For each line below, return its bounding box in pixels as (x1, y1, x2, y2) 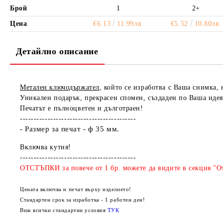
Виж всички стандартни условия (20, 207, 108, 213)
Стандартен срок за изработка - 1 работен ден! (20, 197, 145, 203)
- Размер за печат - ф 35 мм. (20, 125, 119, 133)
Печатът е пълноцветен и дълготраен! (20, 105, 143, 112)
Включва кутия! (20, 143, 71, 151)
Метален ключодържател (20, 84, 100, 91)
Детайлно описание (16, 46, 99, 56)
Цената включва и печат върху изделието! (20, 186, 131, 192)
